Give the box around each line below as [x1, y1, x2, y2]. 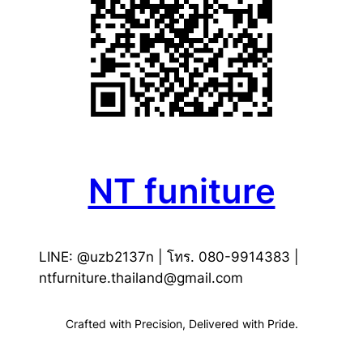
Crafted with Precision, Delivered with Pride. [65, 316, 298, 331]
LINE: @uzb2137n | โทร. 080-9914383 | [39, 249, 299, 266]
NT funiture [88, 170, 275, 211]
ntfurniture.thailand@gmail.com [39, 270, 243, 287]
